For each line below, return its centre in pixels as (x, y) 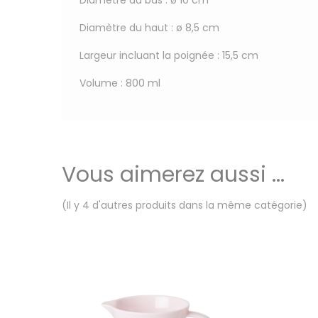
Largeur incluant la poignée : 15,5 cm (169, 55)
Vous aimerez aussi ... (173, 174)
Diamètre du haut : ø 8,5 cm (149, 27)
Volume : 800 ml (120, 83)
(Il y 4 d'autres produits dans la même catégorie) (185, 205)
